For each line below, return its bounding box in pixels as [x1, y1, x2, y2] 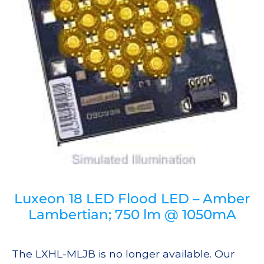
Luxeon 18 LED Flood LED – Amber [14, 190, 250, 207]
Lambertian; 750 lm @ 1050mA [28, 206, 236, 223]
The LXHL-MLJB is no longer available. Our [12, 247, 235, 260]
